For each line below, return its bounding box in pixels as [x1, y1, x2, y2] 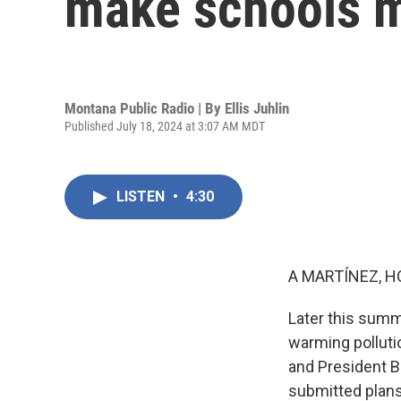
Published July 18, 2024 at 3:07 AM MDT [64, 118, 265, 133]
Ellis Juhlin [225, 98, 289, 117]
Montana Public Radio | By [64, 98, 225, 117]
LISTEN [116, 188, 168, 205]
